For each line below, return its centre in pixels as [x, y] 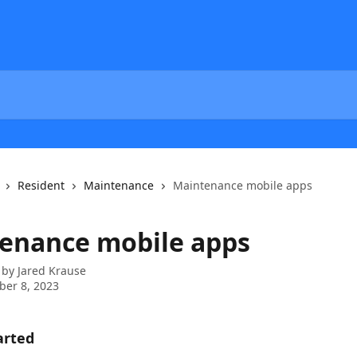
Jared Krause [52, 271]
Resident [41, 185]
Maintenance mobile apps [243, 185]
